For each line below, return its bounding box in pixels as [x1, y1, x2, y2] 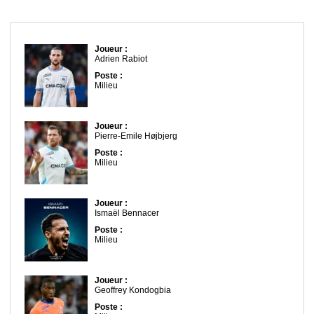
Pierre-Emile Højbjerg [95, 130, 177, 141]
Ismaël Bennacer [95, 207, 159, 218]
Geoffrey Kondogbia [95, 285, 171, 295]
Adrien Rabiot [95, 53, 147, 64]
